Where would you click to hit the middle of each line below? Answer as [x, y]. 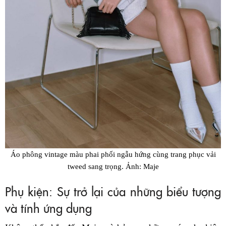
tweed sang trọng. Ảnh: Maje [113, 166]
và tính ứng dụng [48, 208]
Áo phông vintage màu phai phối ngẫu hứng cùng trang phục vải [113, 154]
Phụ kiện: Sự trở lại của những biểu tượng [113, 191]
